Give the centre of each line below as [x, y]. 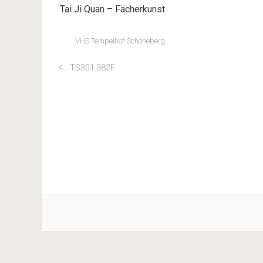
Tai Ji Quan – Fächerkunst [112, 9]
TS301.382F [92, 68]
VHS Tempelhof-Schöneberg [120, 41]
